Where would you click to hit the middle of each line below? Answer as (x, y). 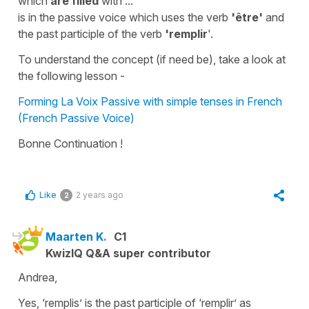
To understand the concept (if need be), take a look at (152, 59)
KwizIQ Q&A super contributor (128, 253)
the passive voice (83, 17)
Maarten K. (76, 236)
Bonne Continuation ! (70, 143)
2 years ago (100, 195)
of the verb (136, 33)
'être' (247, 17)
